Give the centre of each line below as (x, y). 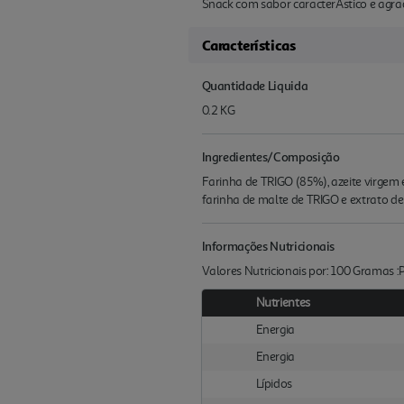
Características (248, 45)
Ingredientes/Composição (271, 156)
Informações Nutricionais (268, 246)
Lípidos (274, 384)
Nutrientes (283, 303)
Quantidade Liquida (255, 85)
